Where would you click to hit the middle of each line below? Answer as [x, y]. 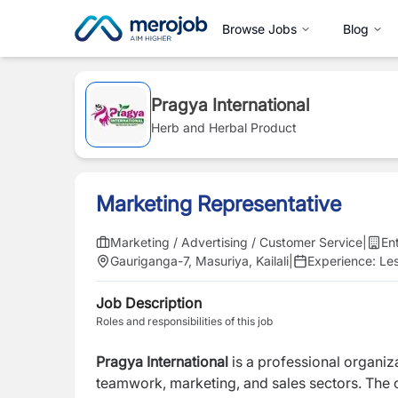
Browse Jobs [259, 28]
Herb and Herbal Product [224, 127]
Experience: [343, 261]
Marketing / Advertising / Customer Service [236, 242]
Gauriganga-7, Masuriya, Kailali [199, 261]
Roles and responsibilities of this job [184, 321]
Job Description [149, 303]
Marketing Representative [219, 204]
